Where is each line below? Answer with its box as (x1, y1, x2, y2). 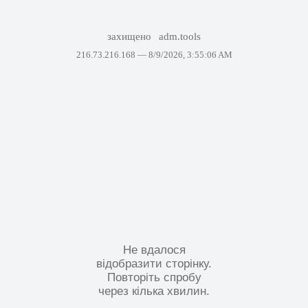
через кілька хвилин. (98, 284, 210, 298)
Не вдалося (122, 243, 186, 256)
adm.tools (159, 31, 201, 42)
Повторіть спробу (107, 270, 201, 284)
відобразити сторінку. (96, 256, 212, 270)
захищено (107, 31, 154, 42)
